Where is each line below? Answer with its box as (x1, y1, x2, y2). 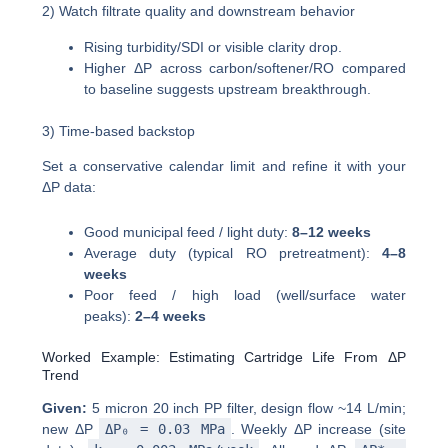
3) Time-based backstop (42, 122, 196, 139)
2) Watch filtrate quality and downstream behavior (42, 3, 356, 20)
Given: (42, 400, 88, 417)
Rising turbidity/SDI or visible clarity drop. (84, 38, 343, 55)
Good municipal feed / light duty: (84, 224, 293, 241)
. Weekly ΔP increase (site (230, 421, 406, 438)
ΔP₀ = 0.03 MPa (105, 421, 225, 438)
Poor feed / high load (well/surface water (84, 287, 406, 304)
